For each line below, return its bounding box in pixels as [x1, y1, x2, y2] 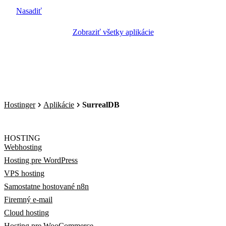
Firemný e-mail [4, 195, 52, 204]
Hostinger [4, 100, 35, 109]
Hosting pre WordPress [4, 156, 78, 164]
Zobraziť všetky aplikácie [72, 27, 154, 36]
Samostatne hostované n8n [4, 182, 89, 191]
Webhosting [4, 143, 42, 151]
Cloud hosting [4, 208, 49, 217]
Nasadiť [16, 6, 42, 15]
